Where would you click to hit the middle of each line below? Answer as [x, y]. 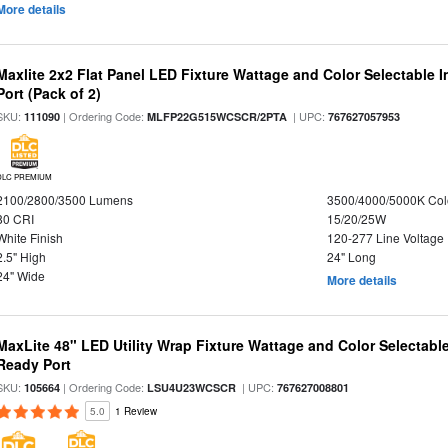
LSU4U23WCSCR [192, 387]
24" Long [351, 256]
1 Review [136, 411]
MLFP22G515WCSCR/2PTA [217, 116]
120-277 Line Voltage [385, 237]
